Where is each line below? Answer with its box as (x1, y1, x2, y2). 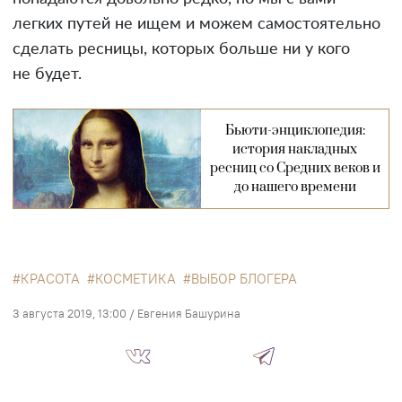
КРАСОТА (21, 270, 80, 288)
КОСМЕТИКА (95, 270, 176, 288)
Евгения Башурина (137, 306, 240, 321)
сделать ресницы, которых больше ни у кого (13, 41, 350, 58)
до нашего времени (233, 179, 356, 197)
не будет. (13, 66, 82, 83)
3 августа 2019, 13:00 (13, 306, 127, 321)
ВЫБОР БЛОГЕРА (191, 270, 297, 288)
